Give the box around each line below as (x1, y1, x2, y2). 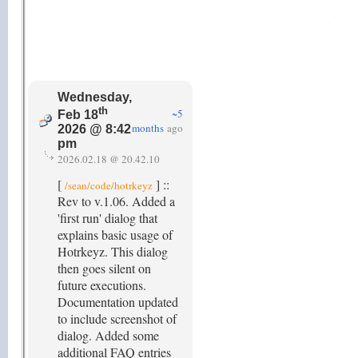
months (132, 121, 164, 135)
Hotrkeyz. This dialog (58, 243, 168, 260)
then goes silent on (58, 260, 151, 276)
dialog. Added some (58, 327, 159, 344)
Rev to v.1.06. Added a (58, 193, 175, 209)
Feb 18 (58, 108, 98, 122)
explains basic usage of (58, 226, 173, 243)
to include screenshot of (58, 310, 177, 327)
